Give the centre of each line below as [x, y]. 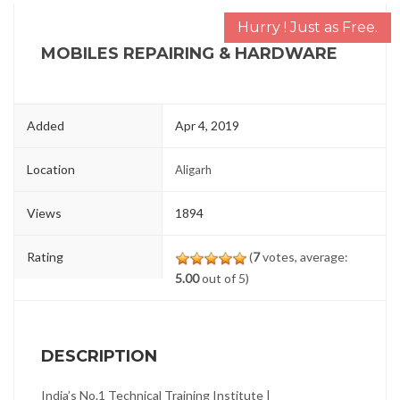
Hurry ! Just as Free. [308, 27]
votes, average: [304, 257]
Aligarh [194, 170]
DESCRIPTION [99, 356]
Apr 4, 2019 [208, 125]
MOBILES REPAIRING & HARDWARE [189, 54]
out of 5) [225, 278]
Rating [45, 257]
